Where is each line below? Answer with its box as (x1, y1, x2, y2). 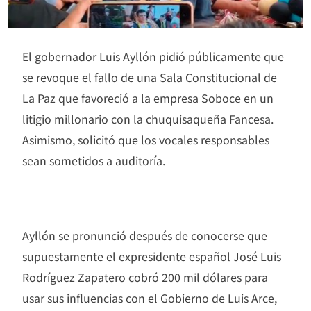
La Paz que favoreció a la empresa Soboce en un (22, 89, 274, 106)
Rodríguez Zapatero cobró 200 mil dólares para (22, 268, 268, 285)
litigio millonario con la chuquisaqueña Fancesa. (22, 110, 274, 127)
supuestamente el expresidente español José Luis (22, 247, 281, 264)
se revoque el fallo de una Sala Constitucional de (22, 68, 277, 85)
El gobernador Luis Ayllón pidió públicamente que (22, 47, 284, 65)
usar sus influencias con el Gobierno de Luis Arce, (22, 289, 277, 306)
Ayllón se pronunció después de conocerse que (22, 226, 267, 244)
